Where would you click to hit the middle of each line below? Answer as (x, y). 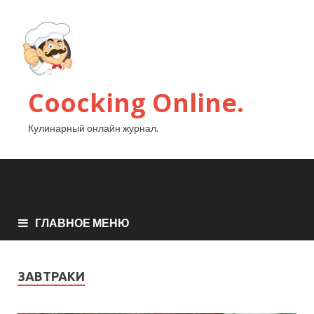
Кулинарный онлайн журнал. (93, 128)
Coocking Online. (136, 103)
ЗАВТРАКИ (51, 277)
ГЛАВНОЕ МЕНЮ (82, 223)
